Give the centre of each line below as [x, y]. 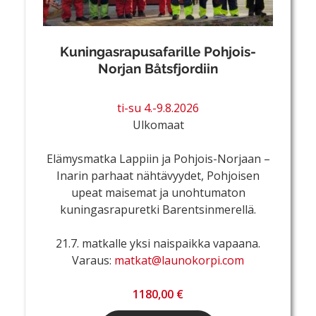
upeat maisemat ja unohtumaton [158, 192]
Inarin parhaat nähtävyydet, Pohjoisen [158, 175]
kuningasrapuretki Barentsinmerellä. [158, 209]
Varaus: [93, 260]
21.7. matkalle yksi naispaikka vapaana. [158, 243]
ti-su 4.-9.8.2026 [158, 108]
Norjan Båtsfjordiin [158, 68]
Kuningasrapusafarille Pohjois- [158, 51]
